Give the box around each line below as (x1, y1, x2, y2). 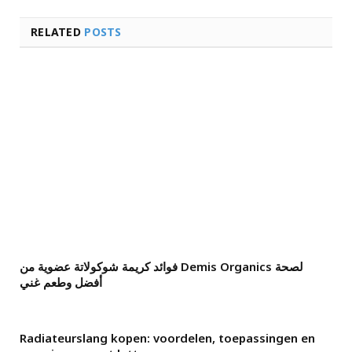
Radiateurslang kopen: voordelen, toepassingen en (20, 329, 315, 346)
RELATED (31, 24, 85, 39)
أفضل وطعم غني (20, 273, 102, 290)
